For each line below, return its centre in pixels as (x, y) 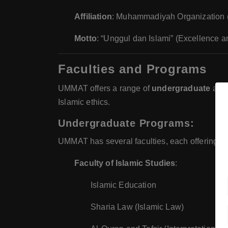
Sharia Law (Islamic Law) (137, 207)
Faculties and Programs (132, 69)
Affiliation (93, 17)
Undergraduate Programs (124, 123)
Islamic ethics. (84, 102)
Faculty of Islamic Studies (125, 163)
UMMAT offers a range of (105, 89)
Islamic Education (123, 185)
